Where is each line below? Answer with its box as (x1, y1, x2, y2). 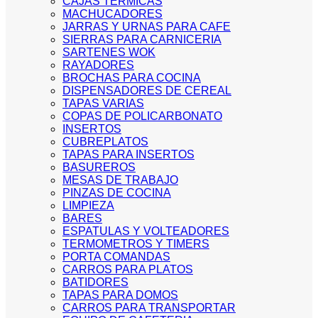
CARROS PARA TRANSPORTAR (62, 302, 236, 314)
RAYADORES (62, 59, 134, 71)
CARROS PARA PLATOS (62, 263, 193, 275)
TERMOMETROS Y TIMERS (62, 238, 209, 250)
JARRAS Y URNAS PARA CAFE (62, 21, 231, 33)
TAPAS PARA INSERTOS (62, 148, 194, 160)
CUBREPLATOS (62, 136, 148, 148)
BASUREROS (62, 161, 136, 173)
